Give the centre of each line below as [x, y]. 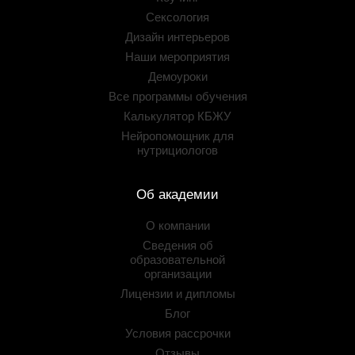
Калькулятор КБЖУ [177, 116]
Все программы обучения [177, 96]
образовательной [177, 260]
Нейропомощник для [177, 136]
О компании [177, 225]
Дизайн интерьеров [177, 37]
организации [177, 274]
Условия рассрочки [177, 333]
